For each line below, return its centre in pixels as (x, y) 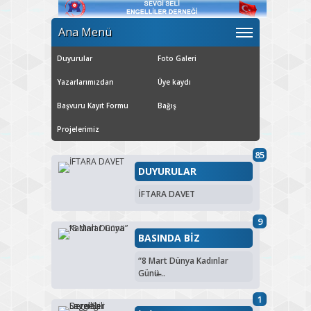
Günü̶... (152, 273)
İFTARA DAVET (167, 194)
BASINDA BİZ (169, 237)
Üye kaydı (174, 82)
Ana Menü (85, 32)
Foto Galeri (177, 58)
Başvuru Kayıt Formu (93, 105)
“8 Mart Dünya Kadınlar (183, 260)
